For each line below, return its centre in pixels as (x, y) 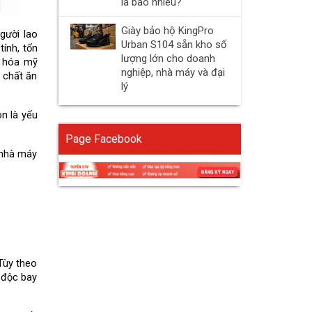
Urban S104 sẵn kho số (174, 45)
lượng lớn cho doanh (168, 58)
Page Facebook (103, 139)
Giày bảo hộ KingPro (167, 31)
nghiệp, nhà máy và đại (173, 72)
